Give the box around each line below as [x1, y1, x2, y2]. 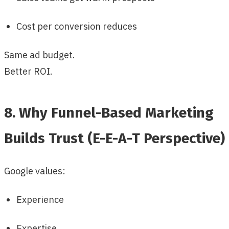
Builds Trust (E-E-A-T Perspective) [4, 129, 225, 147]
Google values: [4, 165, 65, 177]
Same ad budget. [4, 49, 75, 61]
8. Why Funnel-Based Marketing [4, 104, 214, 121]
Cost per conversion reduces [16, 20, 137, 32]
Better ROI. [4, 65, 53, 77]
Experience [16, 193, 64, 205]
